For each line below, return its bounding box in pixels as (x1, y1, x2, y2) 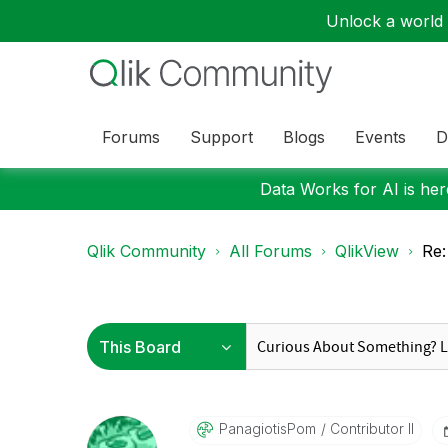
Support (190, 126, 253, 147)
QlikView (335, 241, 399, 261)
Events (355, 126, 406, 147)
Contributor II (325, 420, 414, 437)
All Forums (229, 241, 312, 261)
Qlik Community (87, 241, 206, 261)
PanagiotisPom (218, 420, 316, 437)
